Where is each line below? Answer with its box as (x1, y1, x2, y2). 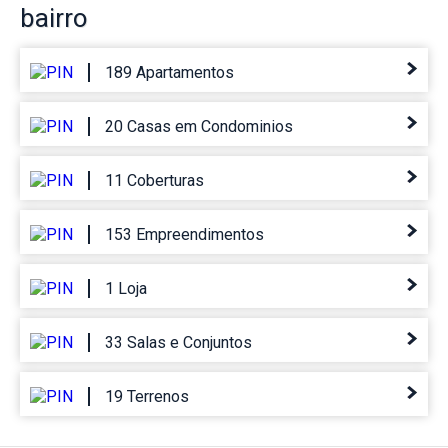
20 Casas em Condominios (105, 117, 293, 137)
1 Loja (105, 279, 147, 299)
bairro (20, 3, 88, 34)
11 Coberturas (105, 171, 204, 191)
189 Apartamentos (105, 63, 234, 83)
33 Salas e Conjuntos (105, 333, 252, 353)
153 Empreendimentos (105, 225, 264, 245)
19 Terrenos (105, 387, 189, 407)
